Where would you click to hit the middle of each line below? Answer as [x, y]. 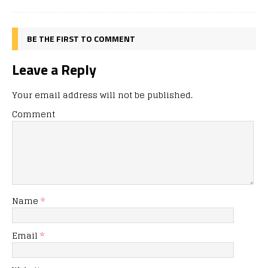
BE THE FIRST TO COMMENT [81, 38]
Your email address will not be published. [102, 95]
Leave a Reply [54, 69]
